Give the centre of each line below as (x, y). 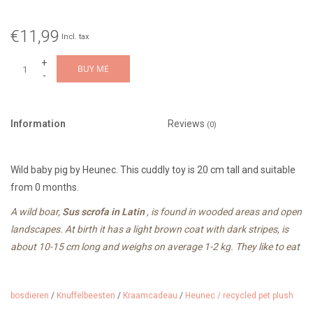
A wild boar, (36, 212)
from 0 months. (45, 188)
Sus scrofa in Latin (103, 212)
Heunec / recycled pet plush (239, 296)
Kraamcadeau (150, 296)
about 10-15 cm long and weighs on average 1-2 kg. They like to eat (155, 247)
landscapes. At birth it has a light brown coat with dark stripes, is (150, 230)
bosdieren (30, 296)
